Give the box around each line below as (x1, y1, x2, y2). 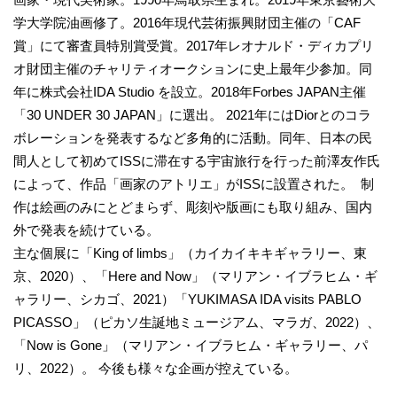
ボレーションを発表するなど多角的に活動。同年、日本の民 (13, 130, 372, 146)
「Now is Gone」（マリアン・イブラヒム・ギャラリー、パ (13, 338, 368, 354)
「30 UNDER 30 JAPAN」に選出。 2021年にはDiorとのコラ (13, 107, 371, 123)
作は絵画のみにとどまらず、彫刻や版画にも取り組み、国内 (13, 199, 372, 215)
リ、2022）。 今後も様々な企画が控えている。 (13, 361, 298, 377)
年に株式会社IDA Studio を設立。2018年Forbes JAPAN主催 (13, 84, 366, 100)
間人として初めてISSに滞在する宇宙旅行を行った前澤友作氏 (13, 153, 380, 169)
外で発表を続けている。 (13, 222, 160, 238)
